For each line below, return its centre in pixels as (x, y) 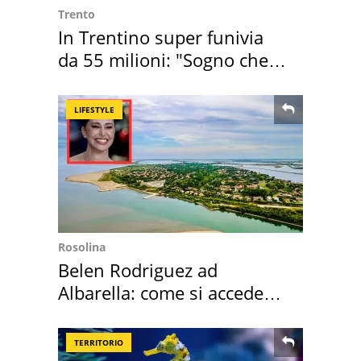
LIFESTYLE (94, 109)
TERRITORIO (99, 342)
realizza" (93, 82)
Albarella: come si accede (161, 292)
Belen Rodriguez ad (138, 270)
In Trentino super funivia (161, 37)
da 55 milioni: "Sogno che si (172, 59)
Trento (77, 14)
